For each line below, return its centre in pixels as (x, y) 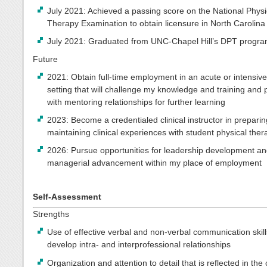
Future (45, 59)
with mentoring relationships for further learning (136, 102)
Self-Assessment (67, 197)
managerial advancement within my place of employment (155, 163)
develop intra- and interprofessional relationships (139, 245)
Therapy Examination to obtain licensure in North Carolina (156, 23)
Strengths (51, 214)
